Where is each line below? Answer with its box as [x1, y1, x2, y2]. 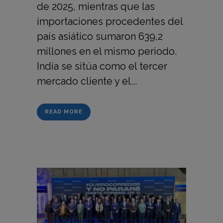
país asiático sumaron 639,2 [37, 30, 163, 43]
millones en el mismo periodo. [37, 45, 177, 58]
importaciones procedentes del [37, 15, 183, 28]
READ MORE [45, 109, 83, 115]
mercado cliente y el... [37, 75, 137, 88]
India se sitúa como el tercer [37, 60, 167, 73]
